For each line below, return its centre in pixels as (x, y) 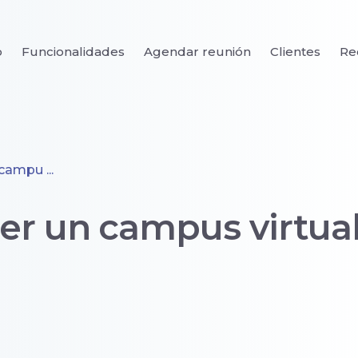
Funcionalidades (73, 52)
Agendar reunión (197, 52)
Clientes (295, 52)
